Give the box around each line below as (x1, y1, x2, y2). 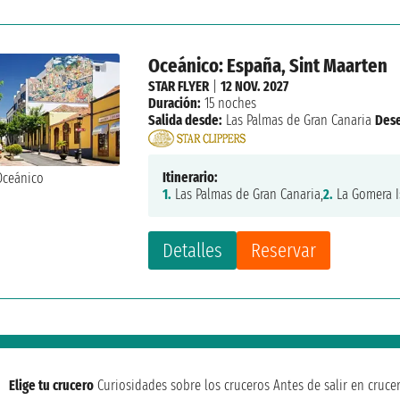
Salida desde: (148, 112, 223, 129)
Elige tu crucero (9, 376, 94, 394)
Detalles (162, 237, 223, 262)
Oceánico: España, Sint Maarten (148, 54, 388, 79)
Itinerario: (162, 168, 219, 186)
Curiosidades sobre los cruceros (97, 376, 270, 394)
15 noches (201, 95, 257, 112)
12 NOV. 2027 (221, 78, 289, 96)
